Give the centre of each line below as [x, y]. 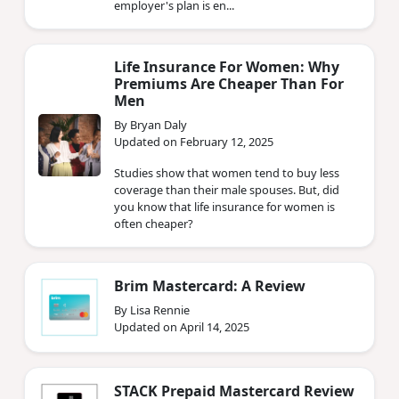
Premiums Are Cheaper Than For [229, 83]
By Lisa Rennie [152, 310]
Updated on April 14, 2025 [182, 327]
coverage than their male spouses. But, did [227, 189]
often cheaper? [154, 223]
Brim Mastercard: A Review [210, 286]
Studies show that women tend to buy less [227, 172]
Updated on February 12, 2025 [194, 141]
